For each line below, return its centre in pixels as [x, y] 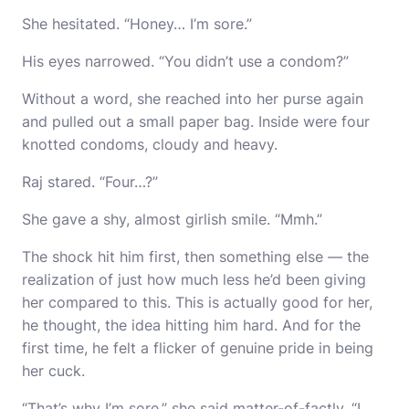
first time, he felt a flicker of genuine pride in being [198, 348]
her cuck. [53, 371]
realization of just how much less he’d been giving [194, 279]
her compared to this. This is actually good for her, [197, 302]
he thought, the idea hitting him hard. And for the [191, 325]
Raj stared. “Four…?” [90, 182]
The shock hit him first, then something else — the [195, 257]
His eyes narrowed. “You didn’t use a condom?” [185, 61]
